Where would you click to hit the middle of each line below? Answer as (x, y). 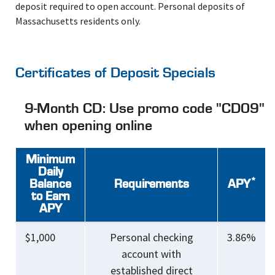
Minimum (50, 160)
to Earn (50, 197)
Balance (50, 185)
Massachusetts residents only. (78, 21)
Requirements (151, 185)
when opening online (88, 126)
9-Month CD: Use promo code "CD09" (145, 109)
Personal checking (151, 237)
